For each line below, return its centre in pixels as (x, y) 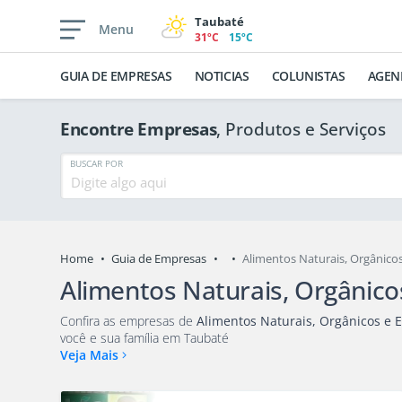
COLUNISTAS (308, 76)
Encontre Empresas (139, 129)
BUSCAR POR (97, 164)
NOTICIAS (222, 76)
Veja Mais (91, 354)
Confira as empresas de (128, 320)
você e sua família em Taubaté (165, 337)
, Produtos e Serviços (301, 129)
